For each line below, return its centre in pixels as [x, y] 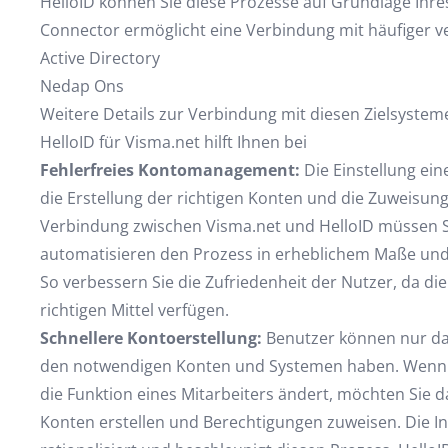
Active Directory [99, 58]
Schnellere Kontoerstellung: [150, 338]
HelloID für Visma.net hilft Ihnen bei [173, 142]
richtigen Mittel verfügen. [134, 310]
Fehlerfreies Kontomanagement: [169, 170]
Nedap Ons [81, 86]
